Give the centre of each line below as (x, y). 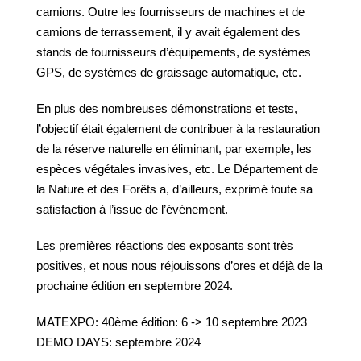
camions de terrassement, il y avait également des (168, 32)
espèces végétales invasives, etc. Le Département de (177, 169)
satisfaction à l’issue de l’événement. (132, 209)
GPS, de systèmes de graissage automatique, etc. (169, 72)
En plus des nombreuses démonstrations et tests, (167, 108)
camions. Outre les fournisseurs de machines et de (170, 12)
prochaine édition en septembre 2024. (135, 286)
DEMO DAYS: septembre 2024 (118, 342)
